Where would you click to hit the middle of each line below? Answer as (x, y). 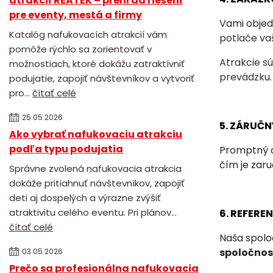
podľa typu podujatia (66, 149)
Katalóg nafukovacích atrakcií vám (88, 34)
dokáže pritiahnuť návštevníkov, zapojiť (97, 183)
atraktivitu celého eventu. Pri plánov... (93, 212)
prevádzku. (245, 77)
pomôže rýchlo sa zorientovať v (80, 49)
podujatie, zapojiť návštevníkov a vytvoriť (102, 78)
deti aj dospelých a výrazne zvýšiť (85, 197)
